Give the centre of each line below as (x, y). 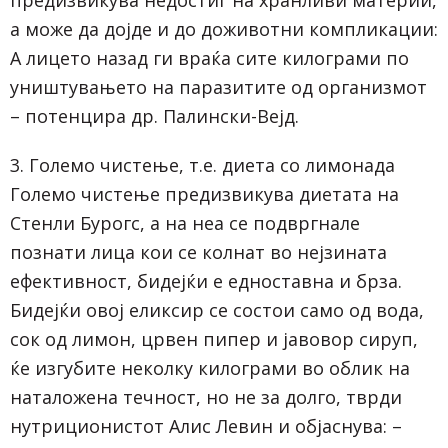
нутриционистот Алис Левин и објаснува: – (206, 425)
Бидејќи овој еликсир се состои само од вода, (217, 309)
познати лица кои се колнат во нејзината (198, 251)
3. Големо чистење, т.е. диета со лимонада (202, 164)
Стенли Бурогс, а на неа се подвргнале (185, 222)
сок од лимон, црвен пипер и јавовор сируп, (214, 338)
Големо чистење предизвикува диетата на (204, 193)
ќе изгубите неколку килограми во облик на (210, 367)
